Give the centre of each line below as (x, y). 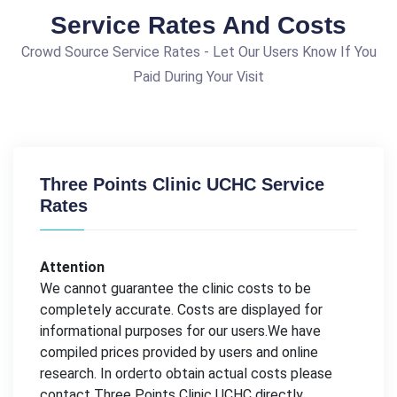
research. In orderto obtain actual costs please (186, 373)
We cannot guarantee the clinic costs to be (175, 288)
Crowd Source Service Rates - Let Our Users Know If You (198, 51)
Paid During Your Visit (198, 76)
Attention (72, 267)
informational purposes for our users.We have (180, 331)
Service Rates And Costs (198, 25)
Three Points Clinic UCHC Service (182, 184)
